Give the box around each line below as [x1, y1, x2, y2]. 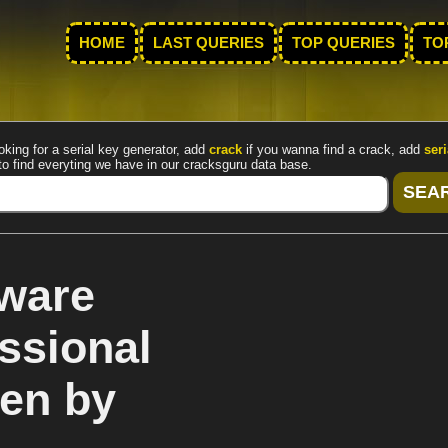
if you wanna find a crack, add [242, 142, 424, 157]
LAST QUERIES [153, 35, 264, 51]
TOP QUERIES [292, 35, 395, 51]
